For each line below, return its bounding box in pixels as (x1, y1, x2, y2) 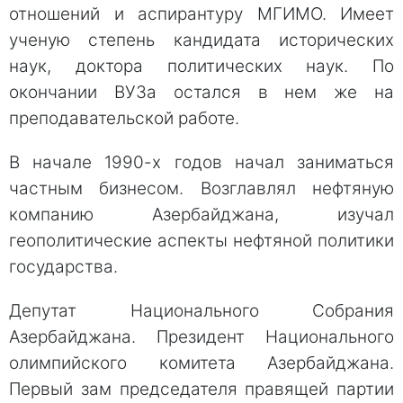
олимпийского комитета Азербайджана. (9, 352, 394, 373)
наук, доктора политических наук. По (9, 55, 394, 76)
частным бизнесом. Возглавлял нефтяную (9, 177, 394, 199)
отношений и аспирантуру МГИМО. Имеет (9, 3, 394, 24)
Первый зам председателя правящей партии (9, 378, 394, 399)
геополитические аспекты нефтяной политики (9, 229, 394, 251)
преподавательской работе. (9, 107, 239, 129)
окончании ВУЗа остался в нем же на (9, 81, 394, 103)
